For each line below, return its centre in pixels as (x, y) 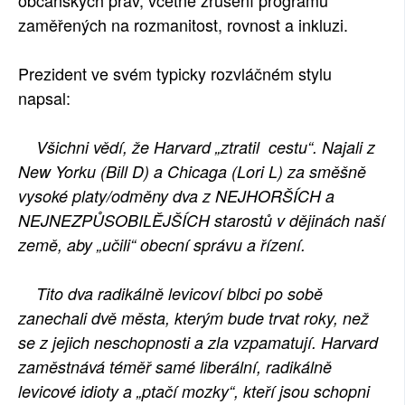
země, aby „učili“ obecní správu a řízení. (162, 245)
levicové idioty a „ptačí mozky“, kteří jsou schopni (194, 391)
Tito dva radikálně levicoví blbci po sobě (170, 293)
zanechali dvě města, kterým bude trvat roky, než (193, 318)
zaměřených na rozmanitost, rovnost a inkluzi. (183, 24)
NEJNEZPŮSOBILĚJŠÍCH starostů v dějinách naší (202, 220)
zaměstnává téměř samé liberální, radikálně (175, 367)
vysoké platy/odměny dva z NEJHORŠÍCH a (176, 196)
